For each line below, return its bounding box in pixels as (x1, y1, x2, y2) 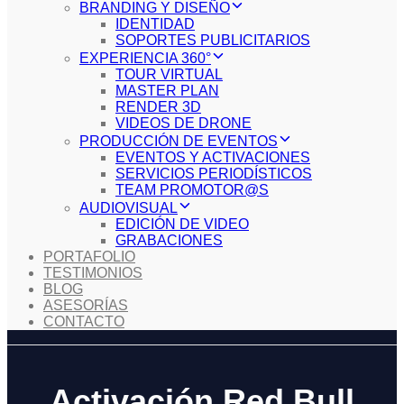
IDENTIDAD (115, 16, 195, 32)
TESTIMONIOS (43, 265, 142, 280)
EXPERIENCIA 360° (79, 50, 211, 66)
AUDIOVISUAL (79, 200, 178, 216)
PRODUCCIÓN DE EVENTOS (79, 133, 278, 149)
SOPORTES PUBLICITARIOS (115, 32, 310, 48)
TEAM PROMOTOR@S (115, 182, 269, 197)
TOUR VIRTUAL (115, 67, 223, 82)
